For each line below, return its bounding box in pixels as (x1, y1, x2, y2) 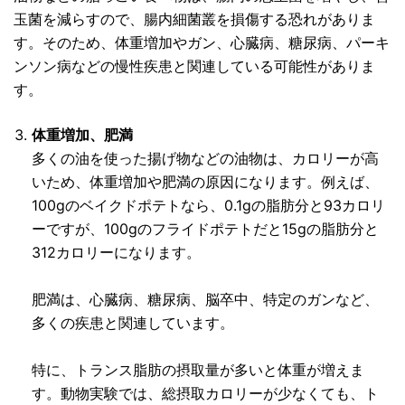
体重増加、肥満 (32, 126, 133, 145)
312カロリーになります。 (32, 243, 201, 262)
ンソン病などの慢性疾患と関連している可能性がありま (14, 57, 375, 76)
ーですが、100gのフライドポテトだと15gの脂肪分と (32, 220, 379, 239)
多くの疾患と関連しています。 (32, 314, 234, 333)
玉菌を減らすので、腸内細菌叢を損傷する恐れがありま (14, 10, 375, 29)
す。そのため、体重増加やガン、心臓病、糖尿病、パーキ (14, 33, 390, 52)
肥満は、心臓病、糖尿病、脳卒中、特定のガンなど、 (32, 290, 379, 309)
